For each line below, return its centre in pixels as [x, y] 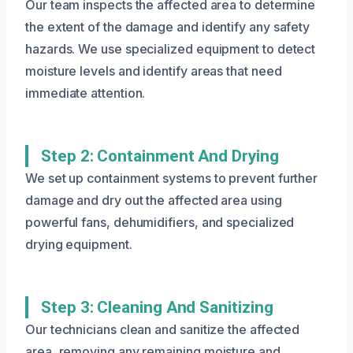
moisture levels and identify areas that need [154, 71]
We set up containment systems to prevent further [172, 178]
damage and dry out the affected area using [154, 200]
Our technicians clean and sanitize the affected [163, 329]
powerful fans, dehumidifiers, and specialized [160, 222]
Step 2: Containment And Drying [160, 156]
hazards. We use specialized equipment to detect [171, 48]
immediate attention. [85, 93]
